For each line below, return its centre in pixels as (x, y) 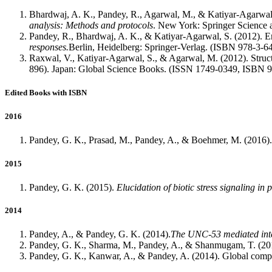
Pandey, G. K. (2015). (73, 188)
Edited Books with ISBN (46, 93)
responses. (49, 47)
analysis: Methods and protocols (91, 25)
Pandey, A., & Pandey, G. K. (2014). (100, 234)
